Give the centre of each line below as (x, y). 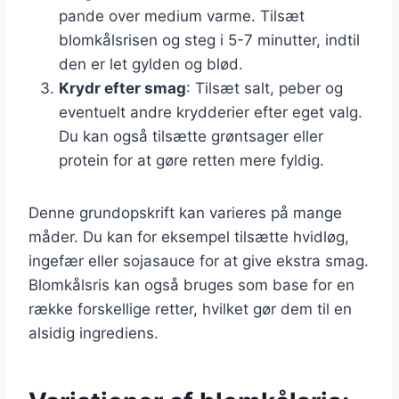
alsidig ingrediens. (94, 333)
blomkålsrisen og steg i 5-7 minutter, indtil (209, 40)
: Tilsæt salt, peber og (265, 88)
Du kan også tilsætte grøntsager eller (191, 136)
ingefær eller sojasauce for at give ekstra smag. (199, 261)
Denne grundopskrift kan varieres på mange (185, 212)
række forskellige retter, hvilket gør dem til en (190, 309)
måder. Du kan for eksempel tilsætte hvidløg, (189, 236)
